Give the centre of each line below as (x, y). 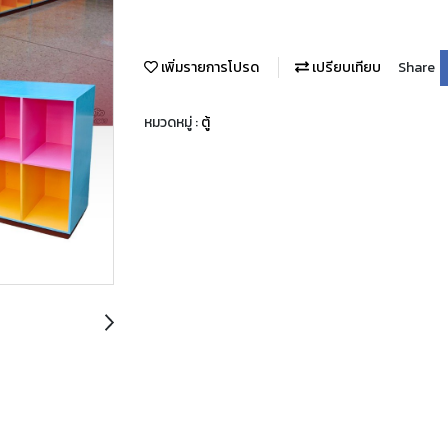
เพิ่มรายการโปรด (208, 68)
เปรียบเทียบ (345, 68)
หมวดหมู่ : (172, 122)
